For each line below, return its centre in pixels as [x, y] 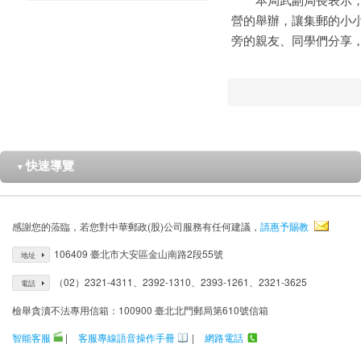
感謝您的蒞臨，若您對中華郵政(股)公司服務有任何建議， [136, 226]
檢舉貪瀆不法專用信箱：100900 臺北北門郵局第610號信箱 [140, 310]
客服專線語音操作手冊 [127, 337]
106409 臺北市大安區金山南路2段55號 [139, 253]
